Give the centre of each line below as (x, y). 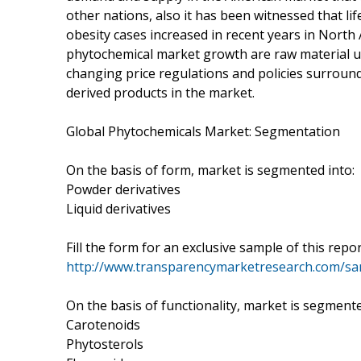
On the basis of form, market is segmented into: (210, 170)
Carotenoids (103, 324)
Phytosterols (105, 344)
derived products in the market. (160, 92)
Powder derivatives (123, 189)
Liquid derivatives (118, 208)
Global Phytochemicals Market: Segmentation (203, 131)
